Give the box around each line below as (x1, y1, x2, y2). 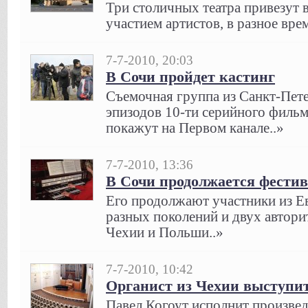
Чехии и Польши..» (106, 225, 223, 240)
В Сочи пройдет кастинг (106, 68, 275, 85)
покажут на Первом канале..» (106, 120, 284, 135)
